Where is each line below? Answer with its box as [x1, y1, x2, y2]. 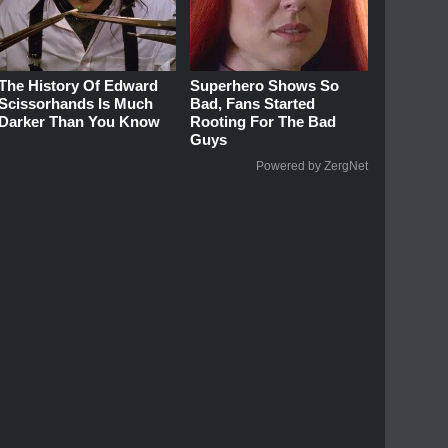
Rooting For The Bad [190, 112, 337, 130]
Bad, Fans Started [190, 94, 316, 112]
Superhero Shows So [190, 76, 340, 94]
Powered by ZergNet [256, 158, 368, 173]
